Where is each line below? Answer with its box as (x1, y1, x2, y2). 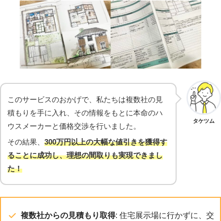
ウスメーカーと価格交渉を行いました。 (7, 121, 141, 130)
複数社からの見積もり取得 (21, 211, 115, 220)
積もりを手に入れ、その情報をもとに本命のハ (7, 108, 163, 117)
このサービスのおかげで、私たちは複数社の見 (7, 95, 163, 104)
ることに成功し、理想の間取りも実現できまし (7, 150, 163, 159)
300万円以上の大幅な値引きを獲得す (44, 137, 167, 146)
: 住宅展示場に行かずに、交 (115, 211, 214, 220)
